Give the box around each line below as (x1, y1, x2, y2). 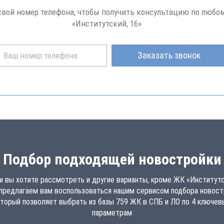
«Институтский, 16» (72, 18, 142, 28)
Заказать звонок (137, 50, 201, 60)
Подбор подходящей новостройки (2, 150, 221, 168)
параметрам (92, 208, 132, 217)
